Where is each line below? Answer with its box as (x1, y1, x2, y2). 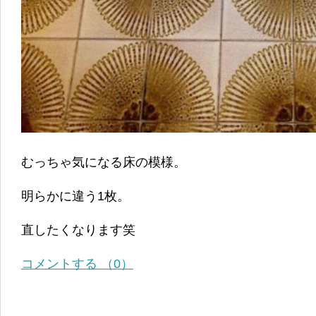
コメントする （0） (21, 257, 133, 272)
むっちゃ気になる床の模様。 (21, 155, 186, 170)
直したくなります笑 (21, 223, 135, 238)
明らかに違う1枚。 (21, 189, 130, 204)
